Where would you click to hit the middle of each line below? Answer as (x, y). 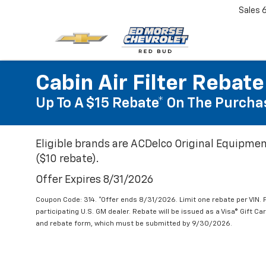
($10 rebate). (67, 159)
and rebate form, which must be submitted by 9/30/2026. (134, 224)
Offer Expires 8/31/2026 (94, 180)
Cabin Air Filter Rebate (150, 84)
